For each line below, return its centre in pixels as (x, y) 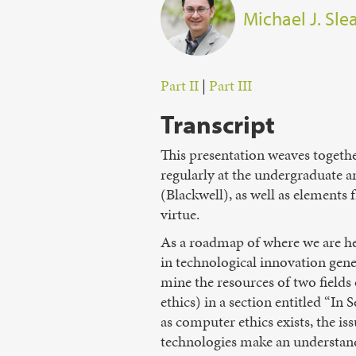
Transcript (218, 124)
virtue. (180, 214)
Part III (230, 85)
